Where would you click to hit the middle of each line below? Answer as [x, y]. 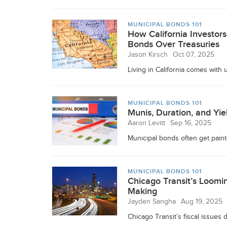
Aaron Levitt [146, 123]
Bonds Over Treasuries [174, 44]
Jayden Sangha [152, 202]
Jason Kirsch [148, 55]
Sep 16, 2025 [191, 123]
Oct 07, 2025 [194, 55]
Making [142, 191]
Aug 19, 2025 [202, 202]
